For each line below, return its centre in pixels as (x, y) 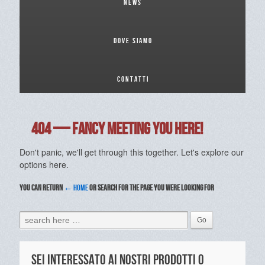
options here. (44, 164)
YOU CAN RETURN (42, 188)
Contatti (133, 79)
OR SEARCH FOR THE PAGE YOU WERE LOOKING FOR (151, 188)
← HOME (76, 188)
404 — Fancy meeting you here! (117, 129)
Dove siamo (133, 41)
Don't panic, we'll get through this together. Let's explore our (132, 152)
